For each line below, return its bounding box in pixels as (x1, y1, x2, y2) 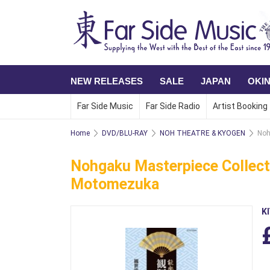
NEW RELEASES (71, 75, 143, 86)
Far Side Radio (146, 101, 200, 111)
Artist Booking (213, 101, 268, 111)
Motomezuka (71, 175, 159, 193)
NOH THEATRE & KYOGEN (160, 128, 245, 137)
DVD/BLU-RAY (102, 128, 148, 137)
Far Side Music (77, 101, 133, 111)
